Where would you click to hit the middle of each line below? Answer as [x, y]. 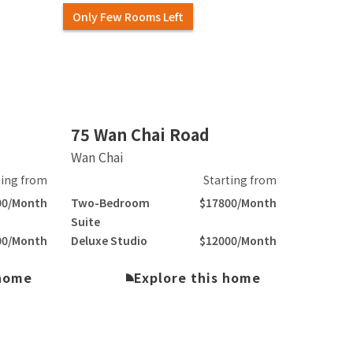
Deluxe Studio [109, 241]
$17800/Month [238, 203]
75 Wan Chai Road [140, 135]
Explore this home [197, 278]
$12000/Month [238, 241]
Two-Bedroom [110, 203]
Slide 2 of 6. [104, 119]
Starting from [240, 180]
